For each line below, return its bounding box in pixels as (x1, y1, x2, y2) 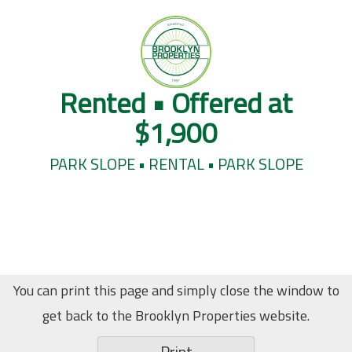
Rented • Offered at (60, 80, 292, 124)
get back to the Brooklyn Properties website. (42, 305, 310, 326)
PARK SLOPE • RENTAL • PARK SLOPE (49, 151, 303, 176)
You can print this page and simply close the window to (13, 280, 339, 301)
